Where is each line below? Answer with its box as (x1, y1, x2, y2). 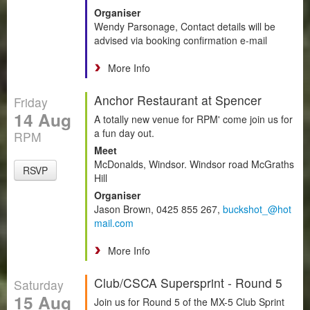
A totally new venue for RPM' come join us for (94, 111, 293, 126)
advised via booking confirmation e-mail (94, 33, 267, 47)
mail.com (94, 215, 134, 230)
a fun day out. (94, 125, 154, 140)
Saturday (14, 275, 64, 293)
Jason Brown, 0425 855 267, (94, 201, 223, 216)
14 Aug (14, 107, 71, 132)
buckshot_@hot (223, 201, 291, 216)
